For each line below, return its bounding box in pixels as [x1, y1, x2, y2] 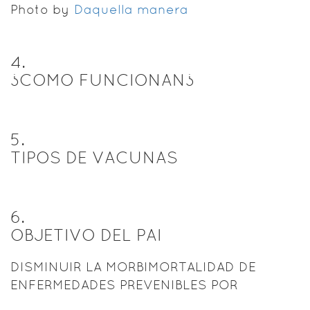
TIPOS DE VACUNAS [10, 147, 178, 167]
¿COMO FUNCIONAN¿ [10, 70, 194, 89]
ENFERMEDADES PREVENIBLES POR [10, 277, 238, 292]
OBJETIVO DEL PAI [10, 225, 162, 244]
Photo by [10, 1, 73, 17]
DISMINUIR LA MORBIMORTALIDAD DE [10, 259, 256, 274]
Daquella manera [74, 1, 188, 17]
